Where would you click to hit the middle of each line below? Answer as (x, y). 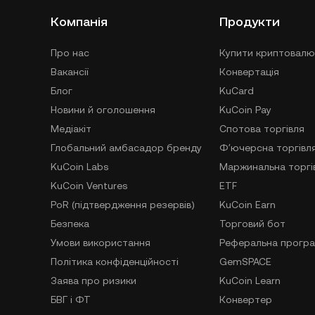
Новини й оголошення (103, 110)
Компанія (79, 22)
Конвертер (246, 300)
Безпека (70, 224)
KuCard (237, 91)
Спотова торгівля (262, 129)
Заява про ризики (94, 281)
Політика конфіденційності (115, 262)
